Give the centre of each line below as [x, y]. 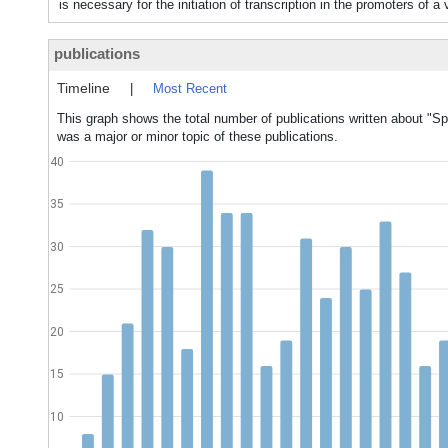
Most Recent [190, 88]
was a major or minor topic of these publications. [197, 136]
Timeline [83, 88]
